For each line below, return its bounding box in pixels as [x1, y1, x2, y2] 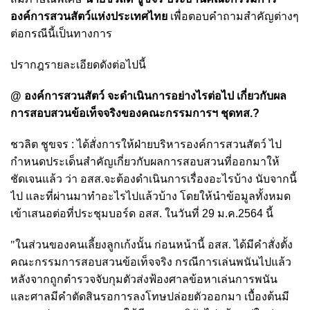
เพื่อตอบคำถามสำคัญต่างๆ [167, 10, 299, 22]
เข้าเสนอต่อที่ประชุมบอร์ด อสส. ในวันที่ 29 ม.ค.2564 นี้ [10, 207, 276, 219]
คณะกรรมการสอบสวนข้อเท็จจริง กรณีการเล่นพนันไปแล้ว [10, 255, 291, 268]
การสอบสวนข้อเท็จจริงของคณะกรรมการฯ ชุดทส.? [10, 107, 262, 119]
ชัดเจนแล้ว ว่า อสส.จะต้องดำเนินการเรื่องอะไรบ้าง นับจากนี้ [10, 172, 297, 185]
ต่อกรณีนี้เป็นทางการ [10, 27, 112, 39]
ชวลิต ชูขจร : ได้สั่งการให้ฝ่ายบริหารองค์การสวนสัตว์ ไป [10, 138, 282, 150]
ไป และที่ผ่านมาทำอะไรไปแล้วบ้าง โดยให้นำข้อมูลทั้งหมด [10, 190, 291, 202]
